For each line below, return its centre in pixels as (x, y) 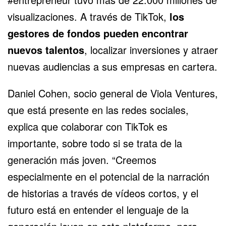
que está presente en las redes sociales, (98, 109)
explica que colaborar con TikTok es (88, 126)
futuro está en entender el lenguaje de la (98, 209)
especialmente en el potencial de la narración (108, 176)
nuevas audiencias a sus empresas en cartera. (112, 66)
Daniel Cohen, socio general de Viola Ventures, (113, 93)
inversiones (156, 49)
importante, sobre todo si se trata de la (95, 143)
